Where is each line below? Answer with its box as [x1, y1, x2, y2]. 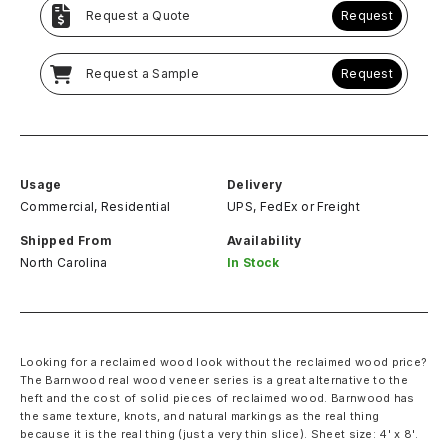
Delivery [227, 177, 283, 192]
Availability [227, 233, 301, 248]
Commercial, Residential [20, 199, 171, 214]
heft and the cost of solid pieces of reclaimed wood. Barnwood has [20, 391, 415, 405]
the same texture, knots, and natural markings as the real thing [20, 409, 380, 423]
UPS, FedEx [227, 199, 299, 214]
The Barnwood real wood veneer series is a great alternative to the [20, 373, 409, 387]
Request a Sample [86, 66, 200, 81]
